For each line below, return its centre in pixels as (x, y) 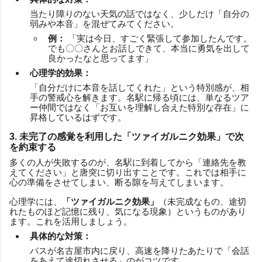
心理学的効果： (61, 73)
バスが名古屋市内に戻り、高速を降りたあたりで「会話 (139, 250)
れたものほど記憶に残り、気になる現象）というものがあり (128, 211)
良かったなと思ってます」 (101, 58)
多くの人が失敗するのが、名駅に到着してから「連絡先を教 (128, 162)
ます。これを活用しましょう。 (71, 221)
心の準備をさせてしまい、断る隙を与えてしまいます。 (119, 182)
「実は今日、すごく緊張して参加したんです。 (159, 38)
